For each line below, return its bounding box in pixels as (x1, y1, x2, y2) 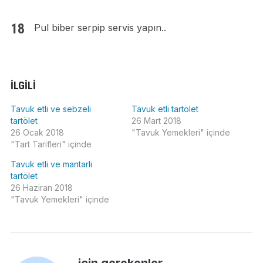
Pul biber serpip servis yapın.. (33, 22, 166, 34)
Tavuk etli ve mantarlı (10, 159, 92, 170)
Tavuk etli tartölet (131, 104, 198, 114)
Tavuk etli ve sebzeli (10, 104, 91, 114)
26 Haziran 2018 (10, 183, 73, 193)
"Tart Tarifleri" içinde (10, 139, 92, 150)
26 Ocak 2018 (10, 127, 64, 138)
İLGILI (10, 79, 36, 92)
